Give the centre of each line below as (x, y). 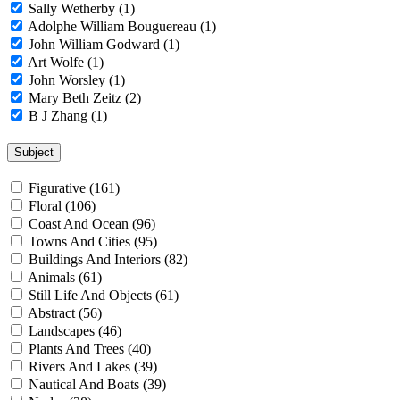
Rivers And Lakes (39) (93, 366)
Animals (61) (65, 277)
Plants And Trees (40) (90, 348)
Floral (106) (62, 205)
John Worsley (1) (77, 80)
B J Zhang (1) (68, 116)
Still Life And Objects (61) (104, 295)
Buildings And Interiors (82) (108, 259)
